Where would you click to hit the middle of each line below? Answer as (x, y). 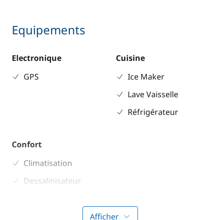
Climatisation (48, 163)
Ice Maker (146, 77)
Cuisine (130, 58)
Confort (27, 144)
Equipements (49, 30)
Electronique (37, 58)
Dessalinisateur (52, 181)
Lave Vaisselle (153, 94)
